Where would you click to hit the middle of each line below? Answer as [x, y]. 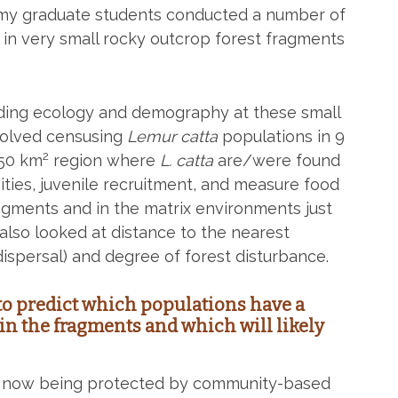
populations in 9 [281, 136]
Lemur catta [172, 136]
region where [104, 160]
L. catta [187, 160]
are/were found [277, 160]
